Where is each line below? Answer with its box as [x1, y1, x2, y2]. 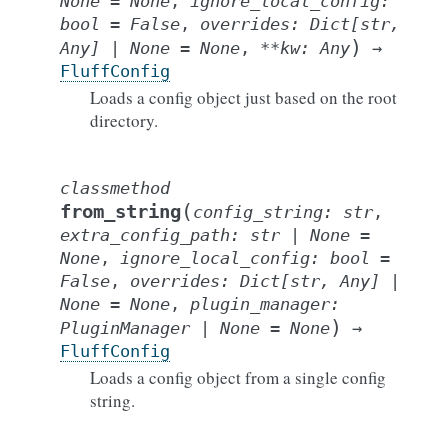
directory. [90, 109, 158, 132]
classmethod [60, 178, 170, 198]
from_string [60, 201, 181, 222]
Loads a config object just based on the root [90, 86, 397, 109]
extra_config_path [60, 225, 230, 245]
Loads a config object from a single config [90, 366, 386, 389]
